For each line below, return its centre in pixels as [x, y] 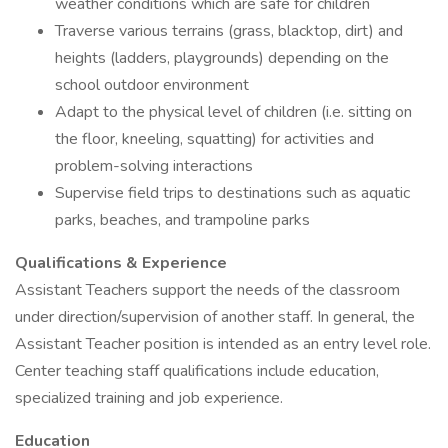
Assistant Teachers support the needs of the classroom [207, 290]
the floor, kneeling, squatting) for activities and [214, 139]
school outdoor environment [152, 85]
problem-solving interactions [154, 166]
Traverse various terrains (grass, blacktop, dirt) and [229, 31]
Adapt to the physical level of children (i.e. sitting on [233, 112]
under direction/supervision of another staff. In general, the [215, 317]
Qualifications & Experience [121, 263]
